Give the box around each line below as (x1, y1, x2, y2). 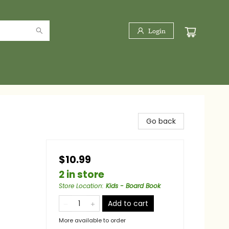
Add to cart (108, 198, 148, 209)
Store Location (59, 181, 102, 190)
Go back (146, 116, 176, 126)
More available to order (59, 216, 126, 224)
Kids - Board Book (106, 181, 161, 190)
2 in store (59, 168, 104, 181)
